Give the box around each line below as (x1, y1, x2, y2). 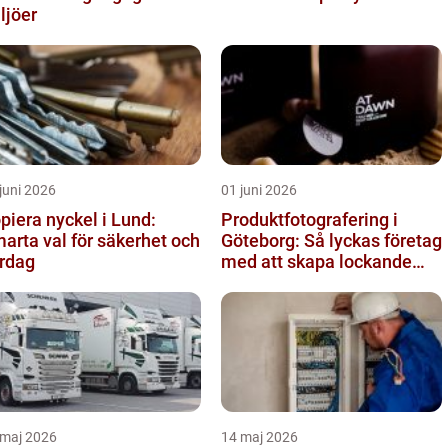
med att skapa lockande (221, 250, 412, 272)
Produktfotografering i (221, 208, 398, 230)
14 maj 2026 (221, 428, 298, 445)
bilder (221, 271, 267, 293)
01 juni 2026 (221, 181, 297, 198)
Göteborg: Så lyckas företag (221, 229, 442, 251)
